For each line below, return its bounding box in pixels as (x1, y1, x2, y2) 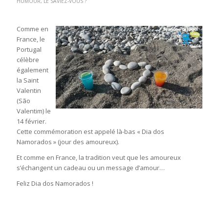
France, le (16, 35, 45, 44)
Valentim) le (16, 107, 51, 116)
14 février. (16, 117, 46, 126)
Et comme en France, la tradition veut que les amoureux (16, 153, 181, 162)
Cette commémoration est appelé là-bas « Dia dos (16, 127, 164, 136)
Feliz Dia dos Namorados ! (16, 179, 93, 188)
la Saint (16, 76, 39, 85)
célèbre (16, 55, 39, 65)
